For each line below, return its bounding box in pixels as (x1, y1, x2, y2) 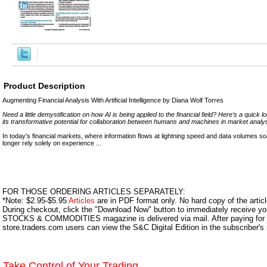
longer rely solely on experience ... (2, 139, 101, 147)
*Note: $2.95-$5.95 (2, 195, 69, 205)
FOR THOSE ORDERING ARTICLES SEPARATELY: (2, 187, 185, 196)
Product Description (4, 80, 85, 91)
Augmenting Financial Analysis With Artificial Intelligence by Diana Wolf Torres (2, 96, 223, 104)
